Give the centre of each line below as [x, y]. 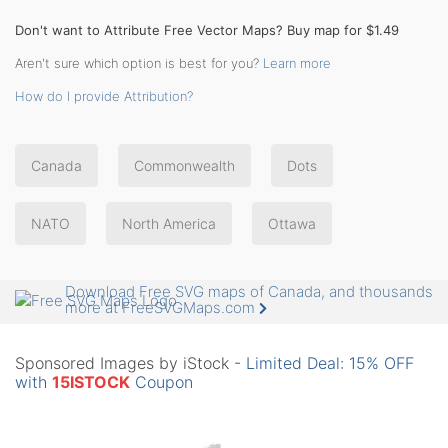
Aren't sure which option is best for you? [139, 62]
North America [169, 223]
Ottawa [292, 223]
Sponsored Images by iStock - [130, 363]
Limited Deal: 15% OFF [330, 363]
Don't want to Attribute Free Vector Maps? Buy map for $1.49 [207, 29]
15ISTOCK [91, 382]
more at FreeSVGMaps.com [162, 308]
